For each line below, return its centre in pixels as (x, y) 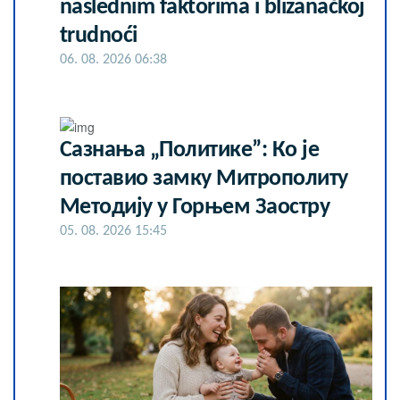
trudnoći (99, 36)
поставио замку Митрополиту (204, 179)
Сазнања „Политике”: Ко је (189, 151)
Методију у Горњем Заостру (195, 208)
